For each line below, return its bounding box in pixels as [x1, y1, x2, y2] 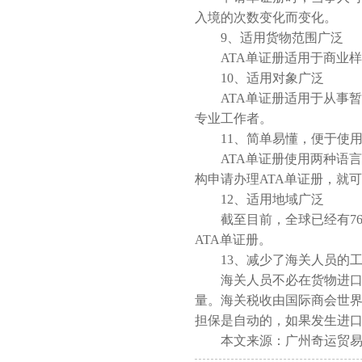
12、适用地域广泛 [195, 192, 324, 206]
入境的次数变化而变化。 [195, 11, 337, 24]
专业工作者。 [195, 112, 272, 125]
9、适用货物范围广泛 [195, 31, 343, 44]
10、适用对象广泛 [195, 71, 324, 85]
